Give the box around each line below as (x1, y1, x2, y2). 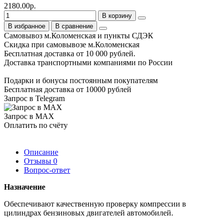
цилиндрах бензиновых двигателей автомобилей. (4, 208, 173, 217)
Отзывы (24, 156, 53, 165)
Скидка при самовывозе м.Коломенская (4, 40, 139, 49)
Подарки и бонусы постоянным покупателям (4, 76, 158, 85)
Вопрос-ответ (24, 165, 70, 174)
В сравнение (55, 22, 93, 30)
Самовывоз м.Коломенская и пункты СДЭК (4, 31, 153, 40)
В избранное (8, 22, 45, 30)
